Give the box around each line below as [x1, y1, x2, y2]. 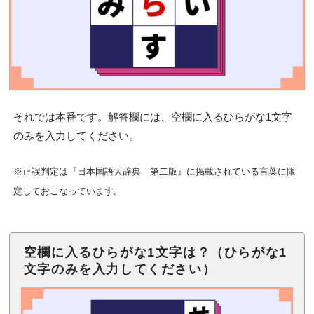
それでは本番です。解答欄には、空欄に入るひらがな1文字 [13, 111, 292, 123]
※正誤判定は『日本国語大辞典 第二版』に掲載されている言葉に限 [13, 165, 296, 177]
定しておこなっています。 [13, 185, 123, 196]
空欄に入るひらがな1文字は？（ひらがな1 [23, 245, 287, 260]
